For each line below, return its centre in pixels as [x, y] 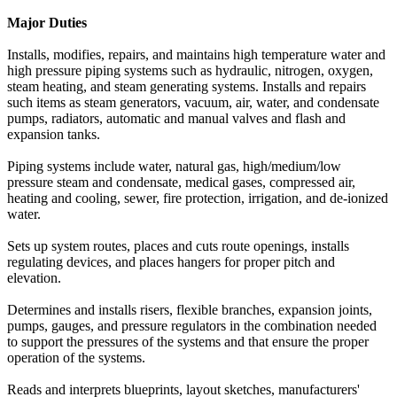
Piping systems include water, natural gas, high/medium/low [174, 167]
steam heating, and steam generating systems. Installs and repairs [187, 87]
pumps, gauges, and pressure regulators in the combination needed [192, 326]
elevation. [34, 278]
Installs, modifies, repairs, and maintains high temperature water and [196, 55]
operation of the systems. [76, 358]
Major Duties [47, 23]
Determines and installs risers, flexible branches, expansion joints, [190, 310]
